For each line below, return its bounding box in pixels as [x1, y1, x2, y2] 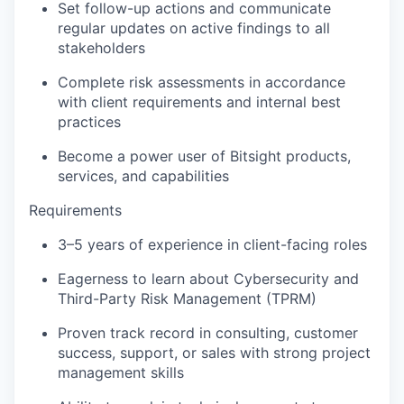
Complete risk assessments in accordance [58, 73, 345, 91]
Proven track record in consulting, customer [58, 324, 358, 342]
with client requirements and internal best [58, 93, 341, 111]
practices [58, 113, 121, 131]
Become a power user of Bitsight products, [58, 147, 351, 165]
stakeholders [58, 39, 145, 57]
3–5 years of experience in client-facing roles [58, 235, 367, 253]
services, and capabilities [58, 167, 229, 185]
